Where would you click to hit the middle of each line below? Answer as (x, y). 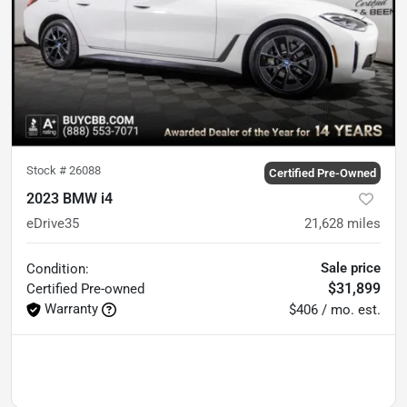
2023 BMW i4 (69, 198)
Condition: (58, 268)
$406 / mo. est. (335, 309)
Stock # (48, 170)
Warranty (71, 308)
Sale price (351, 268)
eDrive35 (53, 223)
